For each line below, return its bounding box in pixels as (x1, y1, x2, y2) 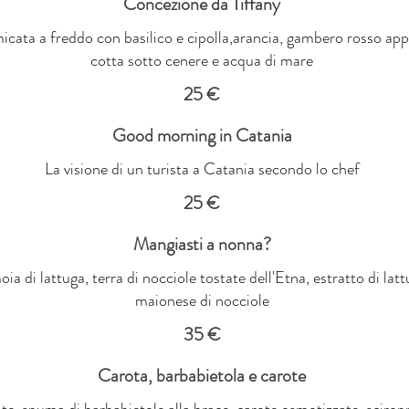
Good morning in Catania (111, 121, 292, 149)
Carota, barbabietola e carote (98, 362, 306, 389)
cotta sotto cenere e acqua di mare (90, 47, 313, 72)
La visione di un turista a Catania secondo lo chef (44, 156, 360, 181)
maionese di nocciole (134, 288, 269, 312)
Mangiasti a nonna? (132, 230, 271, 257)
